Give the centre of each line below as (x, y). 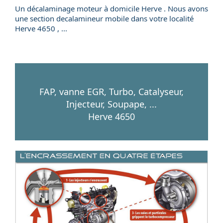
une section (36, 18)
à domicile (122, 8)
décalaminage (51, 8)
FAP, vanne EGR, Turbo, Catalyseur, (111, 92)
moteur (89, 8)
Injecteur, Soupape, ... (111, 104)
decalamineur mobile (93, 18)
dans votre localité (161, 18)
